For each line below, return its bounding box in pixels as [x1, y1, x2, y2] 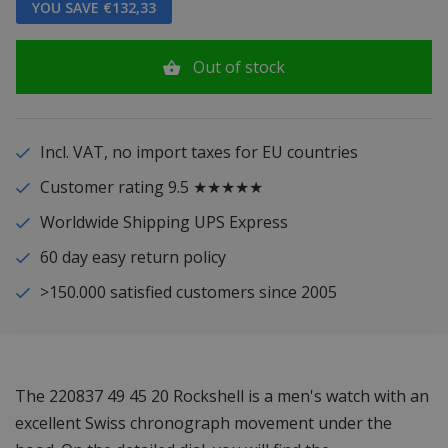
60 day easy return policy [39, 246, 226, 269]
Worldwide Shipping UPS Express [39, 211, 288, 234]
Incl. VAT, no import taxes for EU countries [39, 141, 358, 164]
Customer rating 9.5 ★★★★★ [39, 176, 263, 199]
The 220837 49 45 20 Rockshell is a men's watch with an [15, 385, 429, 408]
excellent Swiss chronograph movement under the [15, 412, 392, 435]
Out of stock [193, 56, 286, 79]
